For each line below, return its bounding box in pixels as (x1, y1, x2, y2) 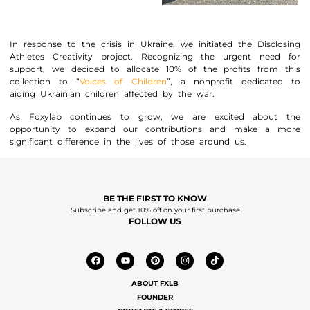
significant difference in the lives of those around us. (10, 136, 246, 147)
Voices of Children (80, 76, 167, 87)
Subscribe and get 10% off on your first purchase (70, 205, 240, 215)
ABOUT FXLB (131, 279, 179, 289)
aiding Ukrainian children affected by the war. (10, 89, 215, 100)
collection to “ (10, 76, 80, 87)
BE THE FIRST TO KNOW (103, 192, 207, 203)
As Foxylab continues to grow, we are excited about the (10, 111, 300, 122)
